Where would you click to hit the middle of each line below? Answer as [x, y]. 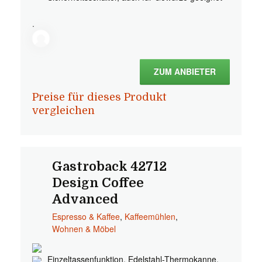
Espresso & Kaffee [86, 216]
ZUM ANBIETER [185, 71]
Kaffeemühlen [150, 216]
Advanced [85, 199]
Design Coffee [98, 183]
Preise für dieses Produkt [99, 97]
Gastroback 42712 [109, 166]
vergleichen [63, 111]
